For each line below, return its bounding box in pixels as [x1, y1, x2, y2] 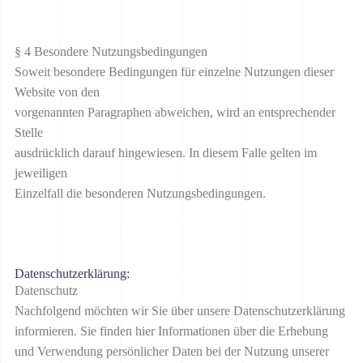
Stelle [15, 126, 43, 140]
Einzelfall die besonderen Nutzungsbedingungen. [15, 186, 266, 201]
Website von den [15, 85, 100, 100]
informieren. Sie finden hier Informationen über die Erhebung [15, 324, 328, 339]
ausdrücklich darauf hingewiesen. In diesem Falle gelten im [15, 146, 317, 160]
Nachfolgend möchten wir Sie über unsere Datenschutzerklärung [15, 304, 345, 318]
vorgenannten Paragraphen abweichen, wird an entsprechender [15, 105, 335, 120]
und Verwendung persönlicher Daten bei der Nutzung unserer [15, 344, 329, 359]
